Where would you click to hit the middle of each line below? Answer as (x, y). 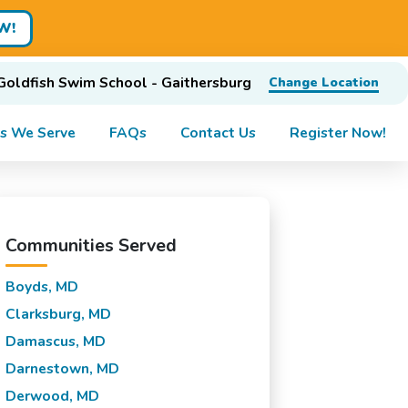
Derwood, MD (52, 396)
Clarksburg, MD (58, 314)
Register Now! (338, 133)
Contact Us (219, 133)
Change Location (323, 83)
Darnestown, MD (62, 368)
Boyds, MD (41, 286)
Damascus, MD (55, 341)
